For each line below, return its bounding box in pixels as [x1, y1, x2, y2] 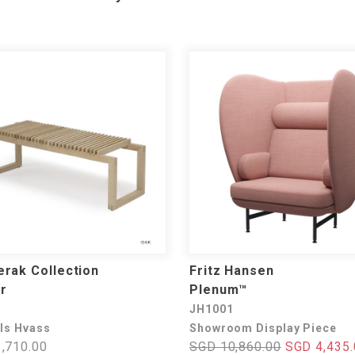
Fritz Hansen [189, 263, 274, 278]
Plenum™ [189, 282, 248, 297]
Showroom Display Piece [189, 322, 337, 334]
